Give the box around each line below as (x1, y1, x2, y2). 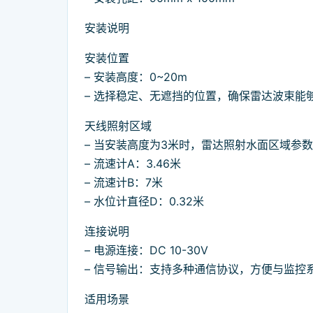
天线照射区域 (85, 119, 152, 133)
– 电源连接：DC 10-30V (85, 243, 208, 258)
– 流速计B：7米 (85, 175, 163, 190)
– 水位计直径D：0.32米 (85, 194, 204, 209)
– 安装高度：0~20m (85, 70, 187, 85)
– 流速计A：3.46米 (85, 156, 181, 171)
